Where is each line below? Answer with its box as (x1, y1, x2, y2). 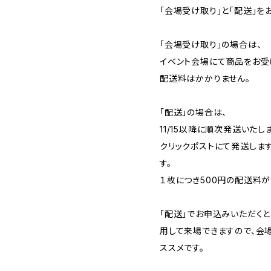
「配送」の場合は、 (160, 107, 227, 117)
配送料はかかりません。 (160, 73, 250, 83)
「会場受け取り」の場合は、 (160, 39, 262, 50)
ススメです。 (160, 243, 204, 253)
